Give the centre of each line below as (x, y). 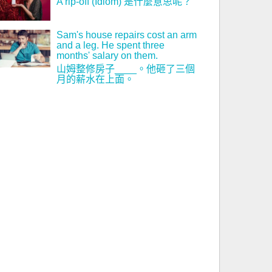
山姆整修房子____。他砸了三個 (125, 69)
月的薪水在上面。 (95, 79)
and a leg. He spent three (110, 45)
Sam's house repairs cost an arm (126, 35)
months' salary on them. (107, 56)
